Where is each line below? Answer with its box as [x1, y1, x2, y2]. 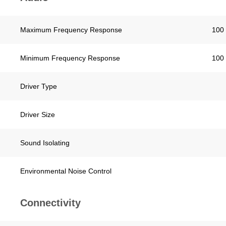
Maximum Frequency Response [20, 26, 122, 34]
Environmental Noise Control [20, 167, 111, 175]
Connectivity [20, 197, 81, 208]
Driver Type [20, 82, 57, 90]
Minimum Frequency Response [20, 54, 120, 62]
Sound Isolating [20, 139, 70, 147]
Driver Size [20, 110, 55, 119]
